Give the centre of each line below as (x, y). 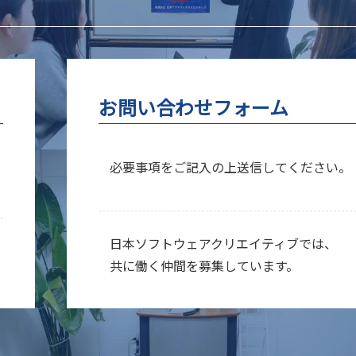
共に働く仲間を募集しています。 (204, 266)
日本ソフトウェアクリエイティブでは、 (223, 244)
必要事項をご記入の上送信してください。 (230, 167)
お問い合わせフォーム (193, 106)
